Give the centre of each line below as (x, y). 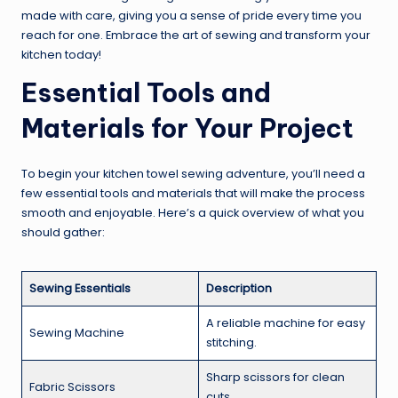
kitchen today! (61, 55)
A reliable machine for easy (286, 323)
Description (239, 289)
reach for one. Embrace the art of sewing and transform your (196, 36)
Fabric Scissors (72, 387)
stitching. (231, 343)
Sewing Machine (77, 333)
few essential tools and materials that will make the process (193, 194)
